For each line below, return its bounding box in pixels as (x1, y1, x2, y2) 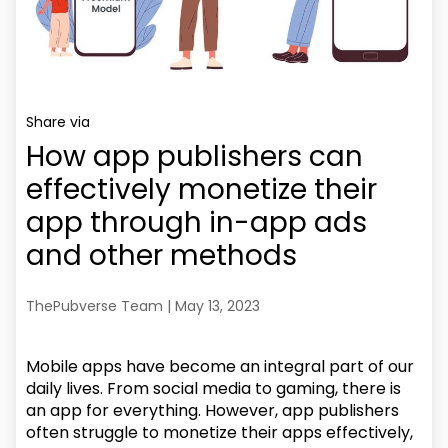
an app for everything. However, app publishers (26, 399, 400, 422)
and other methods (26, 236, 298, 275)
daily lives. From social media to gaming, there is (26, 377, 402, 400)
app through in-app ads (26, 203, 368, 242)
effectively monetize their (26, 170, 378, 209)
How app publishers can (26, 137, 364, 176)
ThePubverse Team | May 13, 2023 (26, 296, 261, 316)
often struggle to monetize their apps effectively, (26, 421, 414, 444)
